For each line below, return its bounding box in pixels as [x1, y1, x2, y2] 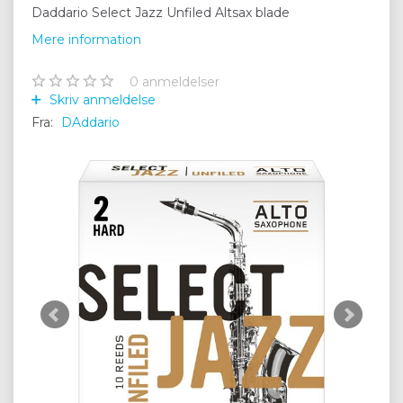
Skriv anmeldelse [46, 91, 156, 108]
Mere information [31, 31, 141, 48]
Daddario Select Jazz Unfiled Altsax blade [31, 4, 290, 21]
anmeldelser [139, 73, 219, 90]
